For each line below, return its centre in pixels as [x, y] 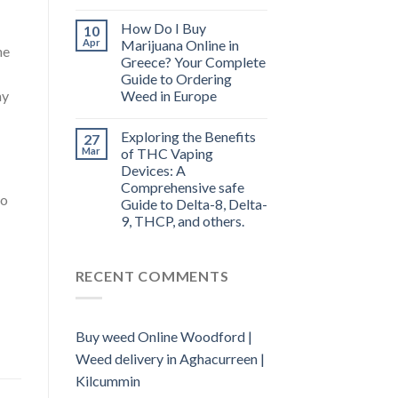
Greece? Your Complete [193, 62]
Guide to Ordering [176, 79]
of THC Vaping [167, 154]
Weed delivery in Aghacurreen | [170, 358]
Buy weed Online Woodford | [163, 336]
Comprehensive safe [182, 187]
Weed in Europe [168, 96]
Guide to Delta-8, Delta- [194, 204]
